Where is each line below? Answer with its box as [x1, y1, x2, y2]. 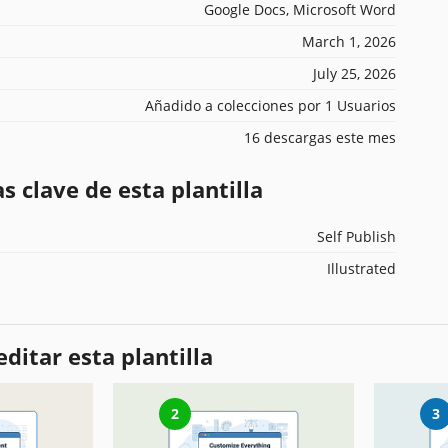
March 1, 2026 [302, 31, 396, 51]
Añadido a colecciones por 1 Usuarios [145, 95, 396, 115]
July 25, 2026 [313, 63, 396, 83]
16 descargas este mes [244, 127, 396, 147]
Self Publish [317, 226, 396, 246]
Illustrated [327, 258, 396, 278]
